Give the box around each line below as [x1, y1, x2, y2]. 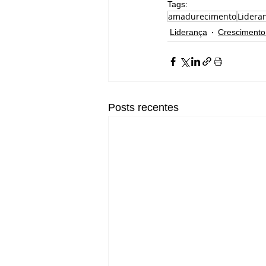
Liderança [170, 27, 207, 37]
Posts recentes [108, 101, 179, 113]
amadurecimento [168, 10, 236, 22]
